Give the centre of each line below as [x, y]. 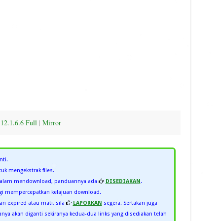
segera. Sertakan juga [129, 203]
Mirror [52, 122]
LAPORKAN [87, 203]
